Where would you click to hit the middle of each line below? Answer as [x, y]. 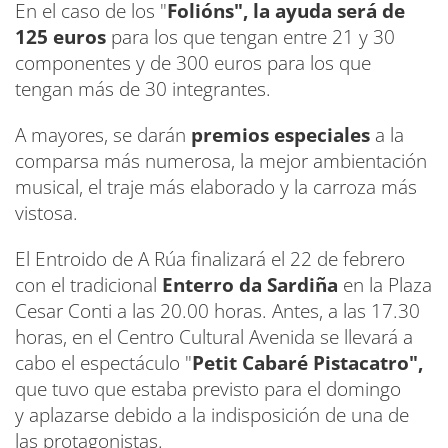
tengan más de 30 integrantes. [143, 88]
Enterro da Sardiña [250, 284]
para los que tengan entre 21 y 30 [250, 36]
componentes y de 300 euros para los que [193, 62]
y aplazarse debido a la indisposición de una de [212, 414]
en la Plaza [385, 284]
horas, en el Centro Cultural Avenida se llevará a [214, 336]
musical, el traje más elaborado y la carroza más [216, 186]
